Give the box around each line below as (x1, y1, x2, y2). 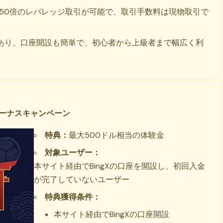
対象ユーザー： (45, 147, 101, 158)
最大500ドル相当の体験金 (69, 129, 165, 140)
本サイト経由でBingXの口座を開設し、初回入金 (34, 160, 206, 171)
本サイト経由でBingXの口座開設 (54, 209, 170, 220)
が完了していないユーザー (34, 174, 130, 185)
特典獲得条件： (45, 191, 101, 202)
